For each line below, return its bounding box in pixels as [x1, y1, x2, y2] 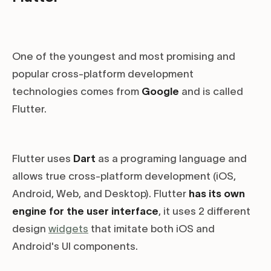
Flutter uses [12, 153, 73, 165]
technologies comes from [12, 86, 142, 97]
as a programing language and [96, 153, 247, 165]
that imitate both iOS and [88, 223, 215, 235]
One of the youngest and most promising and [12, 51, 235, 62]
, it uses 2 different [158, 206, 250, 217]
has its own [189, 188, 245, 200]
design [12, 223, 48, 235]
